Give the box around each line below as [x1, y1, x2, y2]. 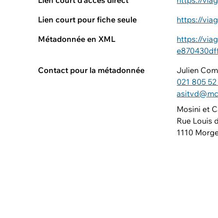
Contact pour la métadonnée [38, 65, 145, 75]
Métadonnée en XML [38, 34, 115, 44]
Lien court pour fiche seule [38, 15, 137, 24]
